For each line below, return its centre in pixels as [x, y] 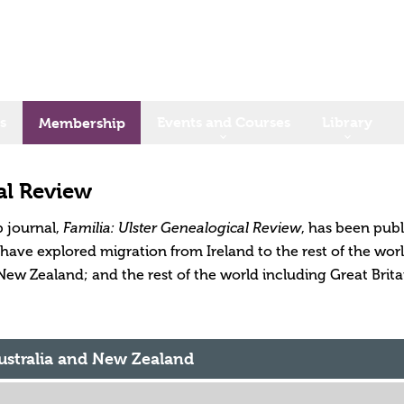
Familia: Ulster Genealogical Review [182, 228]
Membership [82, 123]
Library [348, 122]
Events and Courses [223, 122]
